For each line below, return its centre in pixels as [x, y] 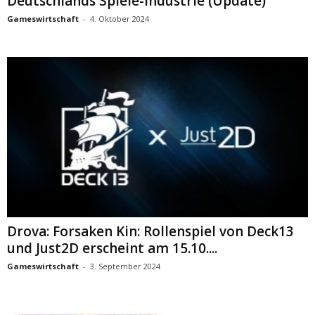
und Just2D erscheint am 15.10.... [112, 248]
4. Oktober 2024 [120, 18]
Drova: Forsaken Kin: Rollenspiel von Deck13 [150, 231]
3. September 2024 [125, 266]
